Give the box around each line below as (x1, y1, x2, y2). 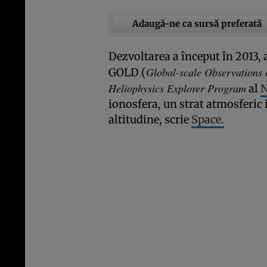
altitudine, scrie (108, 113, 191, 127)
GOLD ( (108, 66, 146, 80)
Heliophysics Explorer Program (108, 81, 246, 96)
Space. (191, 113, 224, 127)
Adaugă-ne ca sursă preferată (132, 17, 262, 29)
